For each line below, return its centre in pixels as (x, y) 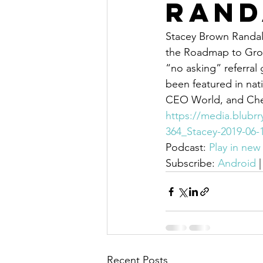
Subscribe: (192, 163)
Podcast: (187, 147)
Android (237, 163)
